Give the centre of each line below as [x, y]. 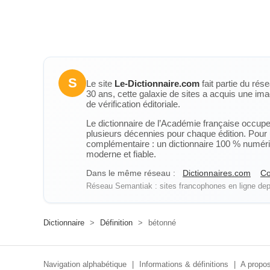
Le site [100, 83]
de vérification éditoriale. [133, 104]
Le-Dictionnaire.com [157, 83]
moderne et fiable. [121, 154]
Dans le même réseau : [131, 173]
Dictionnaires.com [217, 173]
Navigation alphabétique [85, 264]
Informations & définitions [184, 264]
